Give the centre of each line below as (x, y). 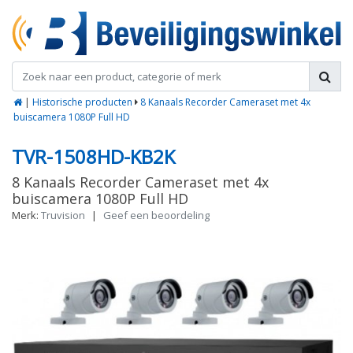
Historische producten (82, 102)
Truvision (63, 216)
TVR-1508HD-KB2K (93, 157)
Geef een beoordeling (156, 216)
